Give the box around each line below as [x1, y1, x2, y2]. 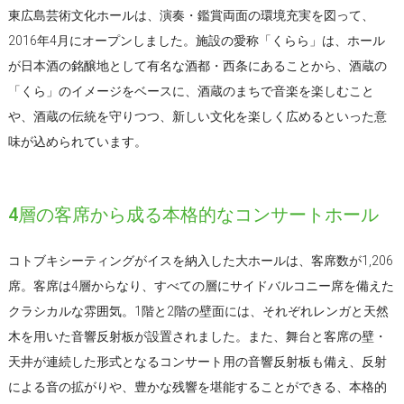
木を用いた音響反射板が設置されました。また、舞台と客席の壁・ [7, 328, 387, 344]
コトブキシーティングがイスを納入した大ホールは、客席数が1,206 [7, 252, 393, 268]
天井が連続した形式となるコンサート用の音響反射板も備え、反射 [7, 353, 387, 369]
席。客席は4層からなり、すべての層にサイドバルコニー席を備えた [7, 278, 394, 293]
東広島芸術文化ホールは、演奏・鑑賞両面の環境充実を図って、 [7, 7, 374, 23]
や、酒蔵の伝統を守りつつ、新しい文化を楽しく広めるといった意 [7, 108, 387, 124]
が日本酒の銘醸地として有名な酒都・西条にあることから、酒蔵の [7, 58, 387, 73]
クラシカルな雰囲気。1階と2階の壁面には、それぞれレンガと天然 [7, 303, 389, 318]
